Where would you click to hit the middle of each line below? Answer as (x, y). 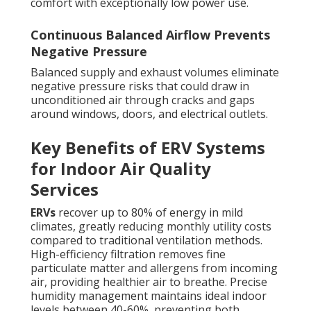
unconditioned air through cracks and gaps (143, 100)
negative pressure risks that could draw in (140, 86)
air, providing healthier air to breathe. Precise (149, 282)
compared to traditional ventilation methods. (146, 241)
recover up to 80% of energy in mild (149, 213)
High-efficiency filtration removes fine (128, 254)
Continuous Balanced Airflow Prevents (150, 35)
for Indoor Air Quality (121, 169)
